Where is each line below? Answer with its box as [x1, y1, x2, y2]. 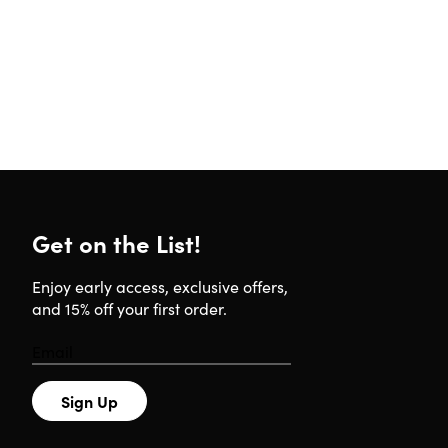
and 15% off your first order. [32, 297, 227, 319]
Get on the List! [32, 226, 201, 259]
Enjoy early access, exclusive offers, [32, 275, 288, 297]
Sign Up [61, 390, 118, 412]
